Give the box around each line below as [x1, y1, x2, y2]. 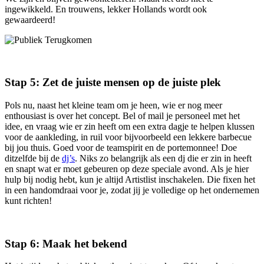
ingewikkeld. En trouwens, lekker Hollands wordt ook [5, 4, 207, 14]
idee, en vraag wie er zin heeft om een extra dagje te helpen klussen [5, 121, 255, 131]
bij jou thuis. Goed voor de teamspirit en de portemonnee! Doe [5, 143, 237, 153]
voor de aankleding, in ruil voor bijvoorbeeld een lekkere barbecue [5, 132, 252, 142]
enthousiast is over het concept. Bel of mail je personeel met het [5, 111, 240, 121]
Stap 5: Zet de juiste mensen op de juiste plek [5, 76, 221, 89]
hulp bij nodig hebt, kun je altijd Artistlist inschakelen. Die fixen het [5, 174, 255, 184]
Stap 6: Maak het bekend [5, 237, 127, 250]
